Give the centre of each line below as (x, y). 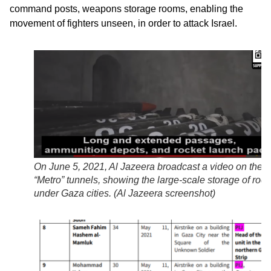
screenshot (189, 194)
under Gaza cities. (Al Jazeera (100, 194)
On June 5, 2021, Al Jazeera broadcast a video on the (148, 167)
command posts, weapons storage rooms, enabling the (126, 9)
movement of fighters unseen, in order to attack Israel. (123, 24)
